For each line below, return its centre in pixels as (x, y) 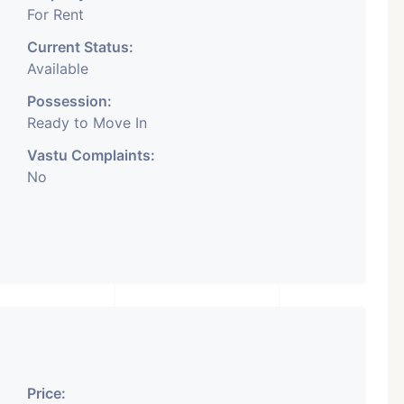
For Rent (55, 14)
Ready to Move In (87, 123)
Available (58, 69)
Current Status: (80, 47)
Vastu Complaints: (91, 155)
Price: (46, 393)
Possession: (69, 101)
